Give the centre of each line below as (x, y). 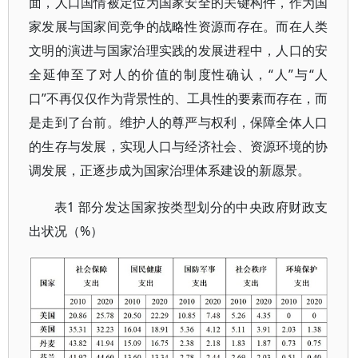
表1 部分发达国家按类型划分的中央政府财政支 (191, 207)
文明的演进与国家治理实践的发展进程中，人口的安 (179, 50)
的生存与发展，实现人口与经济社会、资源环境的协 (179, 146)
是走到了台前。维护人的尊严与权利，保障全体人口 (179, 122)
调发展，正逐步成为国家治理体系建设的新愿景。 (169, 170)
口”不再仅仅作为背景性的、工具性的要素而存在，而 (179, 98)
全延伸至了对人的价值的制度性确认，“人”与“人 (179, 74)
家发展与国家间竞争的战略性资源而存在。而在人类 (179, 26)
